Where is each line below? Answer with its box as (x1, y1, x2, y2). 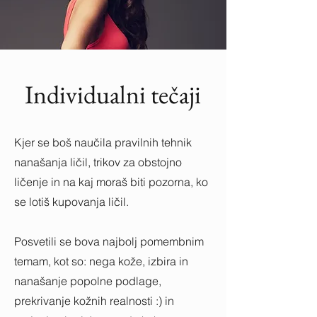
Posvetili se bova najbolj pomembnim (14, 234, 204, 248)
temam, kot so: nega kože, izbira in (14, 254, 188, 268)
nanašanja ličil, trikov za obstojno (14, 155, 182, 169)
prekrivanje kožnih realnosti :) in (14, 294, 174, 308)
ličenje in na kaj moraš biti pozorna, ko (14, 175, 208, 189)
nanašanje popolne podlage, (14, 274, 161, 288)
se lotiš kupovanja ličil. (14, 195, 129, 209)
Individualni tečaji (25, 78, 201, 111)
